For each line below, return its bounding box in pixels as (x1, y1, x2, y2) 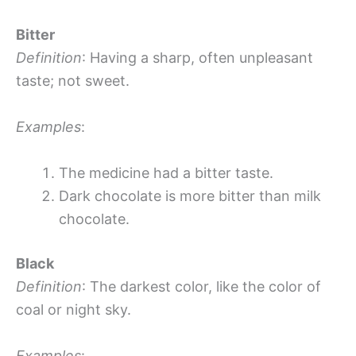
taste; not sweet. (16, 72, 130, 90)
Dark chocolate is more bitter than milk (59, 188, 321, 204)
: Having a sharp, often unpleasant (82, 49, 313, 67)
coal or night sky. (16, 301, 131, 318)
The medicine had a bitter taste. (59, 164, 273, 181)
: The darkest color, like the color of (82, 278, 321, 295)
